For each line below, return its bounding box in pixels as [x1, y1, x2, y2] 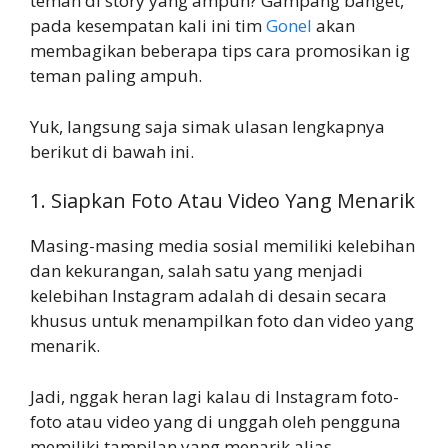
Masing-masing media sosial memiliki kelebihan [30, 234, 415, 257]
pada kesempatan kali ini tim [30, 14, 266, 37]
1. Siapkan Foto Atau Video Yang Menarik [30, 187, 415, 214]
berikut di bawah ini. [30, 139, 194, 163]
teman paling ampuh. [30, 64, 202, 87]
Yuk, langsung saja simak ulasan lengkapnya [30, 114, 385, 138]
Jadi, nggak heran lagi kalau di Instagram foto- [30, 384, 399, 408]
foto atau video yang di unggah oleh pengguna [30, 409, 401, 433]
